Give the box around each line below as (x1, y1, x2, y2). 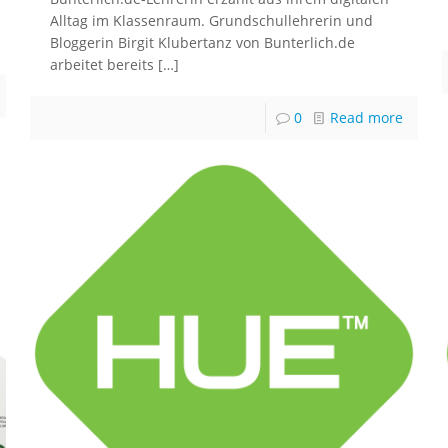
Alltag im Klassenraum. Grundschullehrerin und (50, 11, 374, 31)
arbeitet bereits (50, 55, 155, 75)
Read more (329, 108, 403, 128)
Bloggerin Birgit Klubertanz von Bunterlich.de (50, 33, 356, 53)
